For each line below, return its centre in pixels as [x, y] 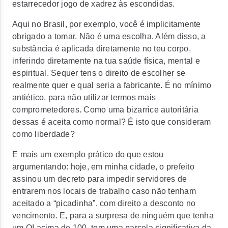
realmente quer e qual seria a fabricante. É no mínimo [112, 85]
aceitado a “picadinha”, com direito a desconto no [104, 203]
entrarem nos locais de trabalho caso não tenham [104, 191]
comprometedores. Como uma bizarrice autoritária [105, 110]
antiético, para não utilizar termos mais [84, 97]
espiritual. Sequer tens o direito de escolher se [99, 73]
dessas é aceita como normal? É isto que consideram [112, 122]
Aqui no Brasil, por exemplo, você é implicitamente [107, 24]
